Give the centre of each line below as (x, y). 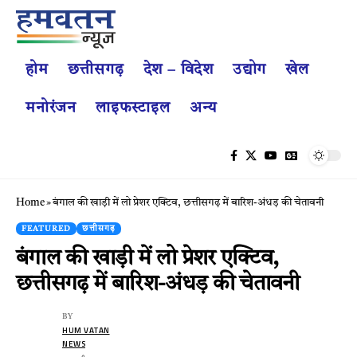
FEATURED (46, 228)
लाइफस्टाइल (133, 108)
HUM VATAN (86, 330)
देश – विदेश (178, 70)
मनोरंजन (51, 108)
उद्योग (249, 70)
